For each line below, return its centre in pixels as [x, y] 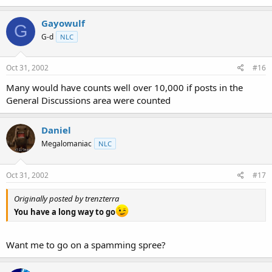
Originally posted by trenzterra [66, 198]
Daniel [56, 130]
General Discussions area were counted [88, 100]
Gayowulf [63, 23]
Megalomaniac [66, 144]
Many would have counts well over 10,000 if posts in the [124, 87]
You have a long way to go [65, 212]
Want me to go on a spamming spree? [86, 245]
